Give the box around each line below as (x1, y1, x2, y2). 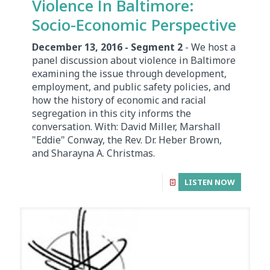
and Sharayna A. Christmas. (32, 146, 155, 160)
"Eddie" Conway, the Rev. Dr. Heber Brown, (32, 133, 222, 147)
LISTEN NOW (184, 177, 235, 188)
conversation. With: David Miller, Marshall (32, 120, 221, 134)
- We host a (183, 40, 236, 54)
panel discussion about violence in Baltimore (32, 54, 236, 67)
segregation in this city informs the (32, 107, 191, 121)
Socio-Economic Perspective (32, 14, 236, 36)
